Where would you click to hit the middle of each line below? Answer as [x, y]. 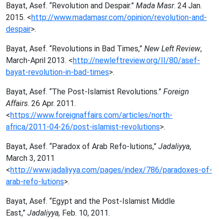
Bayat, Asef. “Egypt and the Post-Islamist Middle [90, 201]
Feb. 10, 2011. [86, 213]
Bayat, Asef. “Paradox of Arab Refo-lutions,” [82, 146]
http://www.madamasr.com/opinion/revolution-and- [119, 17]
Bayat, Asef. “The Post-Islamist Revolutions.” [85, 92]
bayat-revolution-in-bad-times [57, 72]
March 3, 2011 [30, 158]
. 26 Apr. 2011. [52, 103]
